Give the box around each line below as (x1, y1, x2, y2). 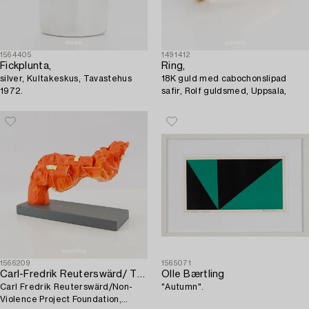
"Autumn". (161, 283, 204, 292)
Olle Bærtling (161, 270, 225, 280)
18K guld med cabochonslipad (161, 74, 287, 83)
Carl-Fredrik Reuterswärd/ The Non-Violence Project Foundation (137, 270, 145, 280)
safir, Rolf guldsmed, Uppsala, (161, 87, 287, 96)
